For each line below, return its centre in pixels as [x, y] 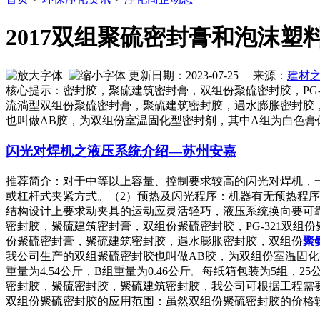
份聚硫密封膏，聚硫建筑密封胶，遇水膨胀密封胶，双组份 [154, 241]
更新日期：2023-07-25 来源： [206, 76]
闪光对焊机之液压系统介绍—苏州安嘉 [121, 151]
